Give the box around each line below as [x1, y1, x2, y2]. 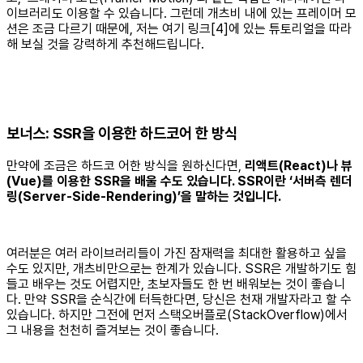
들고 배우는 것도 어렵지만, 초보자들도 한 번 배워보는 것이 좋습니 [6, 275, 345, 292]
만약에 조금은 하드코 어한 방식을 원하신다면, [6, 157, 245, 173]
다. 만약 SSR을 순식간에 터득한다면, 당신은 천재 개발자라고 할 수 [6, 291, 352, 307]
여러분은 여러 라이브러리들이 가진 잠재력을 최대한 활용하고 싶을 [6, 245, 347, 261]
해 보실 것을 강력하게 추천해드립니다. [6, 36, 204, 53]
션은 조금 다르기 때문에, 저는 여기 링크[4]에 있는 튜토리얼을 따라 [6, 21, 352, 37]
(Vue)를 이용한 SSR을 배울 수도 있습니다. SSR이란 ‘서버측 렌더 [6, 173, 352, 189]
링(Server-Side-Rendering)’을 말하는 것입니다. [6, 188, 281, 204]
